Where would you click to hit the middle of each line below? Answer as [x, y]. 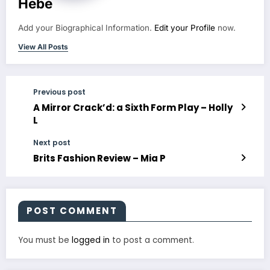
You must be [45, 240]
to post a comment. [152, 240]
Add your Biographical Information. [86, 28]
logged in [91, 240]
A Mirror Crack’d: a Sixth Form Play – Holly [133, 108]
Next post [52, 143]
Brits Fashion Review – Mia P [99, 159]
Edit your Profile [185, 28]
